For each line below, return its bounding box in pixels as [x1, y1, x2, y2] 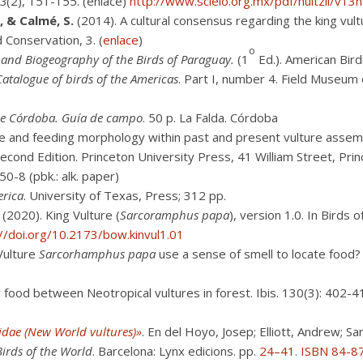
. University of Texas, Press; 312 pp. [23, 187, 226, 203]
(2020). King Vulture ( [2, 207, 120, 223]
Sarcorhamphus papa [39, 246, 156, 262]
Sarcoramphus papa [120, 207, 229, 223]
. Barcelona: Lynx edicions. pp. [92, 343, 259, 359]
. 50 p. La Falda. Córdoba [143, 109, 278, 126]
